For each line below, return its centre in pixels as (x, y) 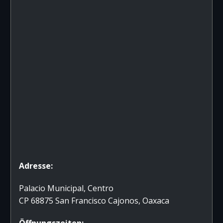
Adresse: (36, 166)
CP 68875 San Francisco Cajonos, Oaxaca (94, 200)
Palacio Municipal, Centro (66, 188)
